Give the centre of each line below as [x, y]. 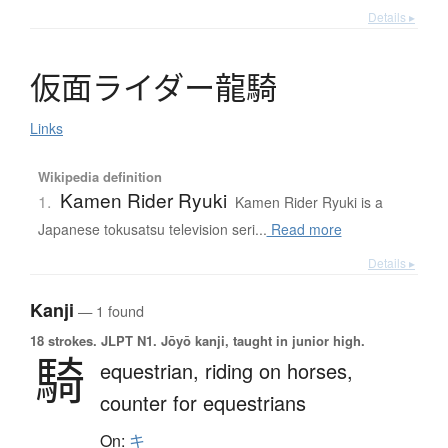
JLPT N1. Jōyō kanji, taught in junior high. [231, 341]
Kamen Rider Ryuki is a [308, 202]
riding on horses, [279, 371]
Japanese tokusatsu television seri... [152, 229]
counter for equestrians [203, 403]
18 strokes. [63, 341]
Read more [304, 229]
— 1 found [109, 311]
